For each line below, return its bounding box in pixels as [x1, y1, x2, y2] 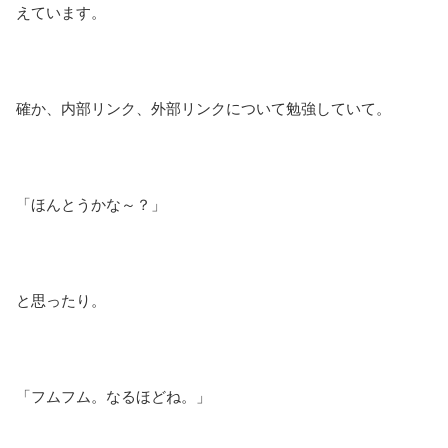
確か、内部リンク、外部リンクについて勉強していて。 [16, 99, 391, 117]
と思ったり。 [16, 291, 106, 309]
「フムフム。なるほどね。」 [16, 387, 211, 405]
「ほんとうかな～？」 [16, 195, 166, 213]
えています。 [16, 3, 106, 21]
